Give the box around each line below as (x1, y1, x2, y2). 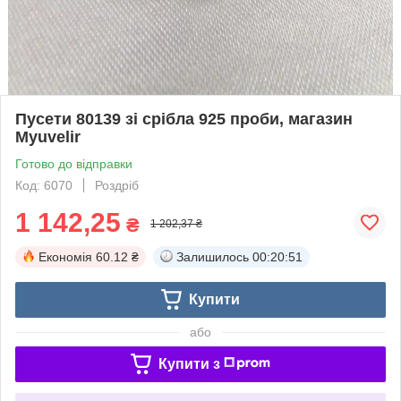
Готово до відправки (15, 156, 132, 171)
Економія (38, 249, 92, 264)
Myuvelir (15, 127, 81, 146)
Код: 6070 (15, 177, 73, 192)
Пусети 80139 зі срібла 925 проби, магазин (15, 109, 353, 128)
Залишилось (176, 249, 249, 264)
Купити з (158, 355, 220, 371)
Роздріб (95, 177, 139, 192)
